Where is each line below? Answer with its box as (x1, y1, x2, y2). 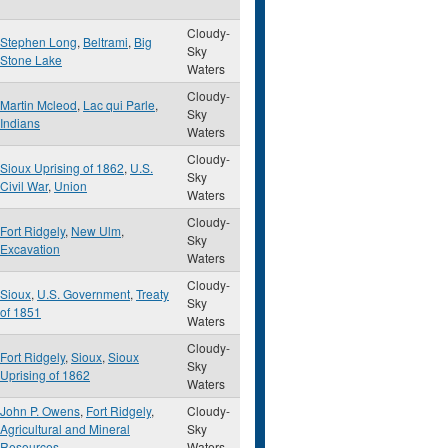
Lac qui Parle (83, 96, 155, 113)
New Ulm (71, 222, 121, 239)
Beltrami (83, 33, 128, 50)
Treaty (136, 285, 169, 302)
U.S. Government (37, 285, 130, 302)
